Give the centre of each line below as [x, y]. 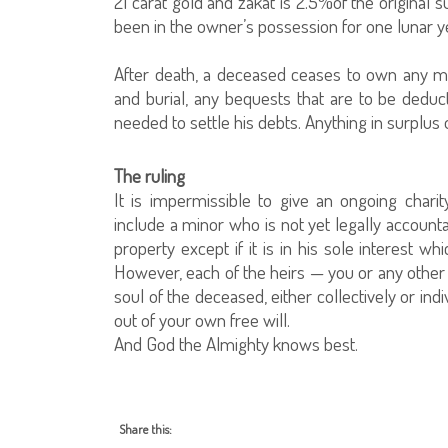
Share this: [145, 429]
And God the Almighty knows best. [236, 343]
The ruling [149, 175]
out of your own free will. [202, 319]
